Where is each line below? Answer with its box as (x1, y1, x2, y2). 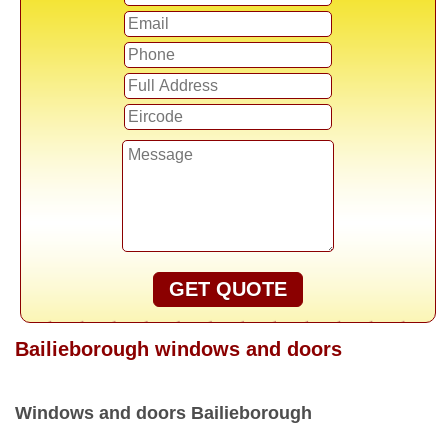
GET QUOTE (168, 278, 287, 300)
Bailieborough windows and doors (15, 338, 342, 360)
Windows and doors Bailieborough (15, 403, 312, 423)
